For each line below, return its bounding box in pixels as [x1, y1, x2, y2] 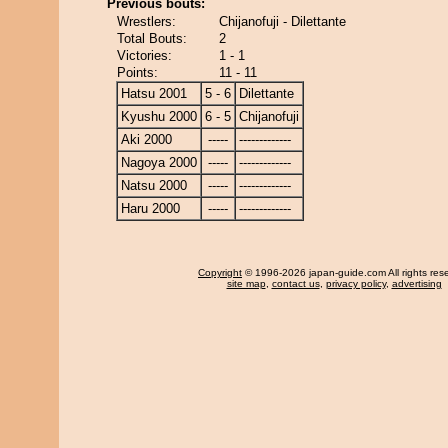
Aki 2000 [121, 132, 172, 147]
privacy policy [325, 278, 386, 289]
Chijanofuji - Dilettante [219, 14, 346, 29]
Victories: [117, 48, 172, 63]
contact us [271, 278, 320, 289]
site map [226, 278, 266, 289]
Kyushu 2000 [121, 109, 197, 124]
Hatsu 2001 [121, 86, 187, 101]
